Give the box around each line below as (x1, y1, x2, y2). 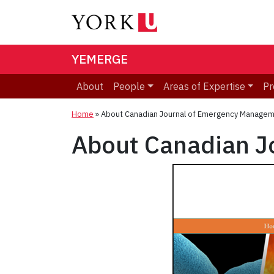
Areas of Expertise (163, 80, 245, 93)
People (113, 80, 145, 93)
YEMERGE (72, 51, 128, 68)
